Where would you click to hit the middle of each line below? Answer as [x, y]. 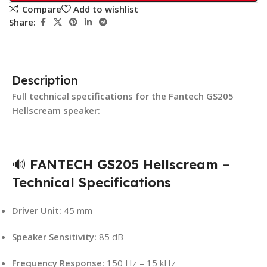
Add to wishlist [106, 9]
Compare [41, 9]
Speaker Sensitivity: [54, 236]
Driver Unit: [37, 210]
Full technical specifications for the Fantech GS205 [123, 96]
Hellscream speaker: [56, 110]
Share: [22, 22]
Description [45, 80]
